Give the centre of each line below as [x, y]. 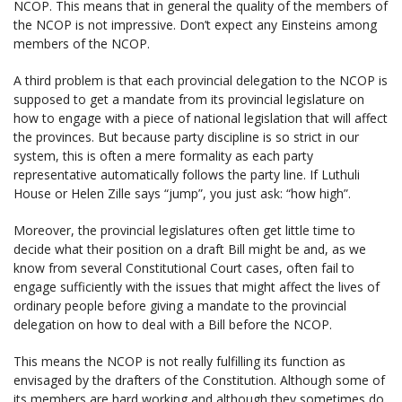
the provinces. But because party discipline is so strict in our [186, 136]
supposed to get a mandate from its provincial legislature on [189, 99]
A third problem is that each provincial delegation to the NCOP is [201, 80]
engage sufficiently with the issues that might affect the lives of [197, 286]
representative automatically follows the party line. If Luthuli [187, 174]
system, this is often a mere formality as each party [163, 155]
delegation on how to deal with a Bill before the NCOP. [173, 324]
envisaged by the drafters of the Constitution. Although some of [199, 380]
